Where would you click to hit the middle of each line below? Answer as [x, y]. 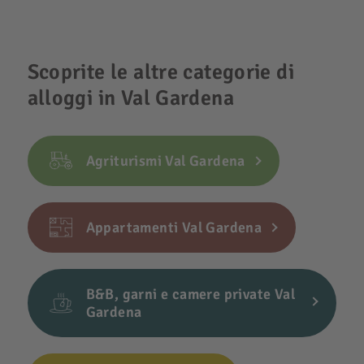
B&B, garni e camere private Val [190, 294]
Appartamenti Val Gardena [174, 227]
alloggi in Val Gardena [130, 98]
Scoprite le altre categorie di [160, 72]
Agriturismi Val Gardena [165, 161]
